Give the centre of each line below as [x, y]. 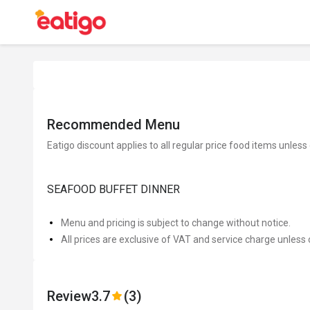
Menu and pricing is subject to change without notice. [176, 223]
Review [69, 296]
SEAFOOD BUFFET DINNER [113, 189]
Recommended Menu [113, 125]
